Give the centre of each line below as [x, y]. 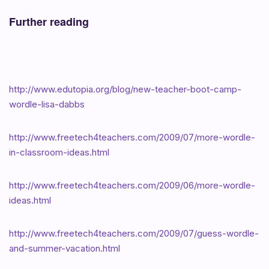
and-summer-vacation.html [65, 248]
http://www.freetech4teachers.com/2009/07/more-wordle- [132, 137]
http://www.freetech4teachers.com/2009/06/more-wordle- [132, 185]
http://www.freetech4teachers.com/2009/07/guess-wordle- [134, 233]
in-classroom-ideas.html [59, 152]
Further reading [49, 21]
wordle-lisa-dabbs [47, 104]
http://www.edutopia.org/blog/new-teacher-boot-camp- [125, 89]
